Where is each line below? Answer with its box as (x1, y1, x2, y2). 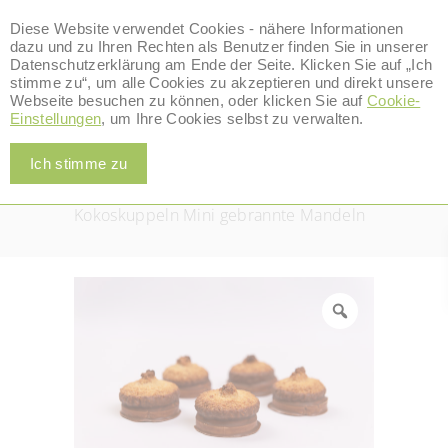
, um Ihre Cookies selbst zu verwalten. (101, 110, 364, 127)
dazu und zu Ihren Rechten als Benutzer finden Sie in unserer (10, 38, 429, 55)
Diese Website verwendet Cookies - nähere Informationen (10, 20, 404, 37)
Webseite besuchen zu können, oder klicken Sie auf (10, 92, 368, 109)
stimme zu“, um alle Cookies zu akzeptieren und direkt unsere (10, 74, 434, 91)
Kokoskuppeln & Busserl (74, 152, 254, 175)
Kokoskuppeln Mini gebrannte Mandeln (74, 203, 366, 226)
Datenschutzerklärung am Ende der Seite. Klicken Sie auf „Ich (10, 56, 433, 73)
